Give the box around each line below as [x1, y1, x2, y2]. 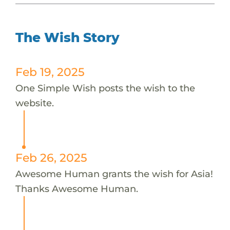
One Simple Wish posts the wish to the [15, 82, 195, 94]
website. [15, 97, 54, 109]
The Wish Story [15, 29, 120, 45]
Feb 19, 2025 [15, 65, 85, 79]
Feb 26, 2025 [15, 150, 87, 164]
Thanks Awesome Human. [15, 182, 138, 195]
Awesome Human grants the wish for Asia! [15, 167, 213, 180]
